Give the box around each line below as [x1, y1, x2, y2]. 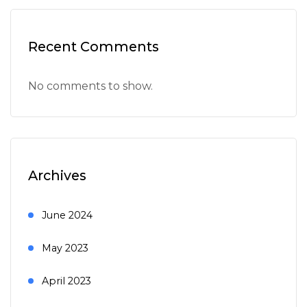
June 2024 [42, 209, 93, 222]
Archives [28, 167, 86, 184]
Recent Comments [28, 38, 159, 56]
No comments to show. [28, 79, 153, 93]
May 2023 [42, 242, 88, 255]
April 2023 [42, 275, 91, 288]
